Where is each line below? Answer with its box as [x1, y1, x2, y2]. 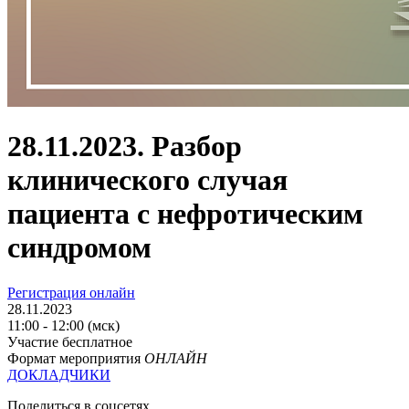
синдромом [7, 231, 152, 265]
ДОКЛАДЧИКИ [7, 366, 110, 383]
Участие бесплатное [7, 333, 132, 350]
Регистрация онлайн [7, 284, 135, 300]
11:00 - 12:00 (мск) [7, 317, 120, 333]
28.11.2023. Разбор [7, 130, 242, 163]
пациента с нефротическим [7, 197, 363, 231]
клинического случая [7, 163, 288, 197]
